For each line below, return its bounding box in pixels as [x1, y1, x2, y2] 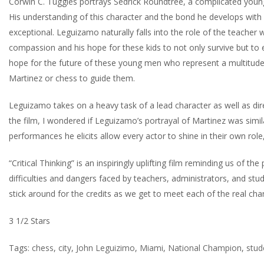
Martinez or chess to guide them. [9, 72, 135, 84]
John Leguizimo [76, 242, 135, 253]
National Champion [168, 242, 242, 253]
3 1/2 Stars [9, 214, 50, 226]
